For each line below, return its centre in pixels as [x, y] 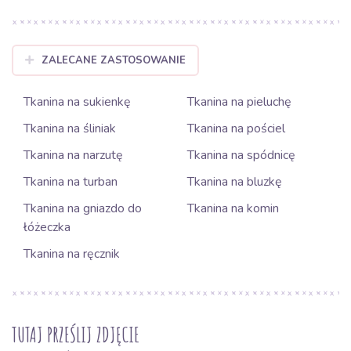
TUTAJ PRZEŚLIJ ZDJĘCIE [76, 335]
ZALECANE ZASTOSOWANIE [113, 60]
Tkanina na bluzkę [235, 182]
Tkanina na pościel [236, 128]
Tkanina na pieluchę [239, 102]
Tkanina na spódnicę [241, 155]
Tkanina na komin [233, 208]
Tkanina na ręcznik [72, 254]
